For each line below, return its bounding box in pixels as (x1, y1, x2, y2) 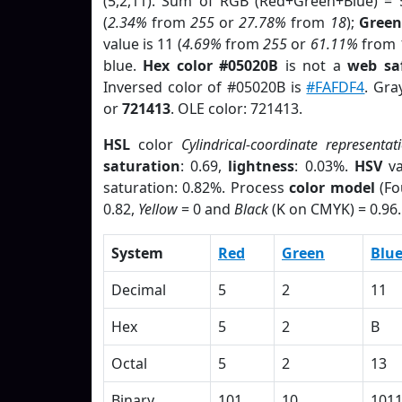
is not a (278, 56, 348, 75)
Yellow (138, 199, 178, 219)
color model (289, 178, 375, 197)
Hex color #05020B (143, 56, 279, 75)
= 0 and (178, 199, 234, 219)
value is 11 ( (103, 34, 182, 54)
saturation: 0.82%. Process (103, 178, 290, 197)
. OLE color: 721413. (170, 99, 302, 118)
